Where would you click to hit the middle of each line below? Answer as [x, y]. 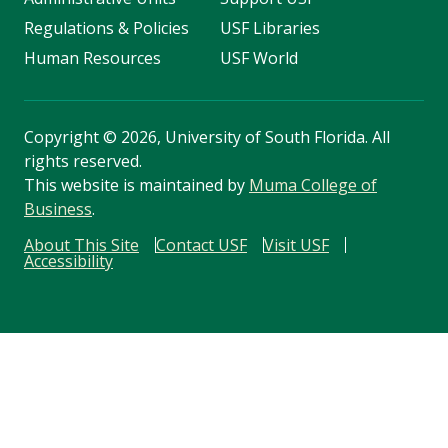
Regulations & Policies [106, 27]
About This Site [81, 244]
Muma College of [313, 184]
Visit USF [296, 244]
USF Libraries [269, 27]
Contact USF [201, 244]
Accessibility [68, 260]
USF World [258, 57]
